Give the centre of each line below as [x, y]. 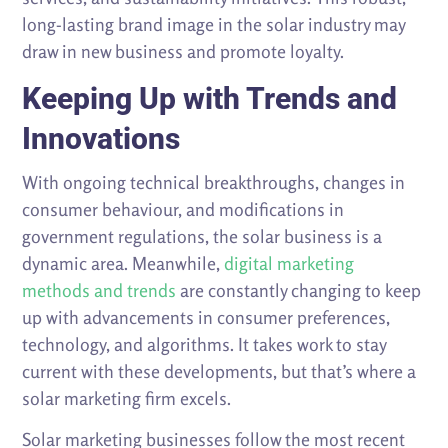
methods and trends [99, 289]
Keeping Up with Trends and [210, 98]
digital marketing [289, 262]
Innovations [101, 138]
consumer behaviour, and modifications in [183, 208]
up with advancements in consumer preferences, [206, 316]
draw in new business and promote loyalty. [183, 50]
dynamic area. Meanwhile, [123, 262]
